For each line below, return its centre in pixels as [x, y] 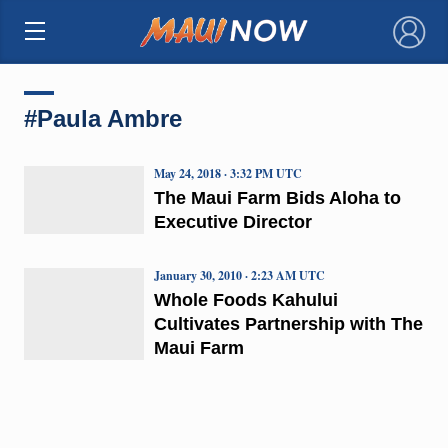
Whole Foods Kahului [245, 299]
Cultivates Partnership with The [288, 323]
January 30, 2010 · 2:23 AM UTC [239, 275]
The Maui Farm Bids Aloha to [277, 197]
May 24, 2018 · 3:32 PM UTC [227, 173]
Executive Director [232, 221]
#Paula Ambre [102, 118]
